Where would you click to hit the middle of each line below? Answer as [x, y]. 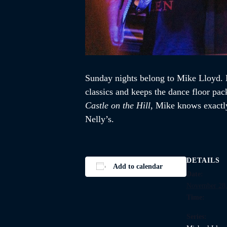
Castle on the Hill [118, 105]
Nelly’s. [100, 119]
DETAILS [203, 160]
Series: [197, 216]
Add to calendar [138, 166]
